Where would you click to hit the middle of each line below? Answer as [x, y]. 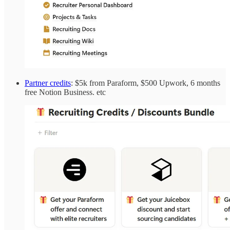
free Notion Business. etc [65, 92]
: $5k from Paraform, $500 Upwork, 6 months [146, 83]
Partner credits [48, 83]
